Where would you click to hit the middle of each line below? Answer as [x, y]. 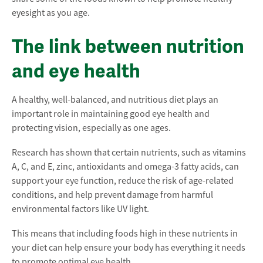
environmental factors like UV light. [80, 209]
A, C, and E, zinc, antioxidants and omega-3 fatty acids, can [125, 167]
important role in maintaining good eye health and [111, 114]
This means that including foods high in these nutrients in [125, 234]
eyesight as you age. [51, 13]
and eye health [76, 71]
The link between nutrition [128, 46]
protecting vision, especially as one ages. [91, 128]
